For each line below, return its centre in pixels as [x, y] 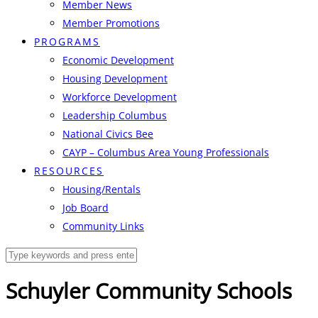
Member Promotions [111, 23]
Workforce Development [120, 97]
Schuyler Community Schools [149, 291]
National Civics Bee [108, 134]
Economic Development [118, 60]
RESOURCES [69, 171]
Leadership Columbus [115, 115]
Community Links [103, 226]
